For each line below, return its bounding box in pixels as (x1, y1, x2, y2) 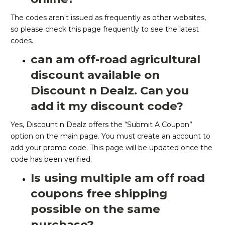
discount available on (31, 68, 160, 82)
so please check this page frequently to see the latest (11, 25, 199, 34)
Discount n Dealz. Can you (31, 83, 189, 98)
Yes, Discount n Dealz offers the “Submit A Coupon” (11, 120, 192, 130)
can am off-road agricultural (31, 52, 200, 67)
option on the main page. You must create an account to (11, 132, 210, 141)
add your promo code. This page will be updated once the (11, 143, 212, 153)
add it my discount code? (31, 99, 183, 114)
